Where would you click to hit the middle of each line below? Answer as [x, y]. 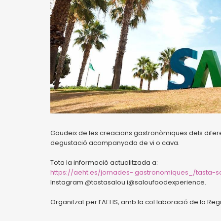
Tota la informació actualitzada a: [104, 163]
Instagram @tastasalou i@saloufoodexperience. [128, 182]
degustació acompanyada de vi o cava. [115, 143]
